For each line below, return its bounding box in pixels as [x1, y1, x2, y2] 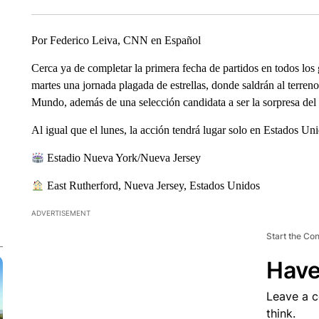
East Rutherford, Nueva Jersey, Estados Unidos [44, 179, 261, 192]
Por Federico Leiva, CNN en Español [31, 34, 201, 46]
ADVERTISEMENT [31, 209, 90, 217]
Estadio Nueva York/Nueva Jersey [44, 152, 202, 164]
